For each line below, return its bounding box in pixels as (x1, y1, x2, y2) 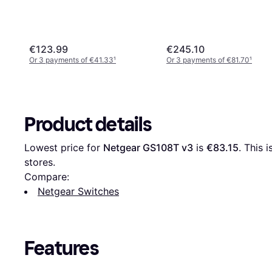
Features (24, 237, 99, 260)
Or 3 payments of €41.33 (29, 55, 114, 65)
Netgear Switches (38, 185, 119, 198)
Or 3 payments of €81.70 (166, 55, 250, 65)
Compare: (24, 171, 69, 183)
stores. (24, 156, 55, 169)
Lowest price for (24, 141, 103, 154)
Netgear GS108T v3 (103, 141, 193, 154)
